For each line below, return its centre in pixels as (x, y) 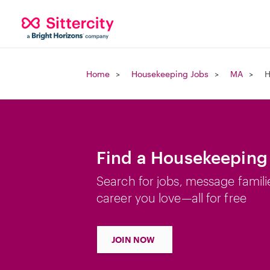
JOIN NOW (133, 240)
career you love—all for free (171, 198)
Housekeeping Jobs (170, 74)
